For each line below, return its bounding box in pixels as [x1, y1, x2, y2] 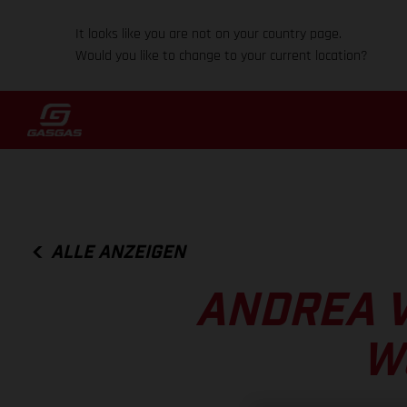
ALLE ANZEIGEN [51, 243, 186, 262]
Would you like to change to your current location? [75, 46, 369, 65]
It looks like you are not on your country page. [75, 25, 342, 44]
